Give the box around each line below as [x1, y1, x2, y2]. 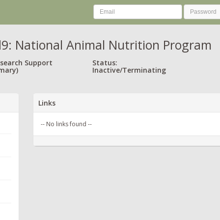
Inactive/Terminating [92, 65, 166, 75]
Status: [92, 57, 117, 67]
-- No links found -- [41, 119, 92, 128]
